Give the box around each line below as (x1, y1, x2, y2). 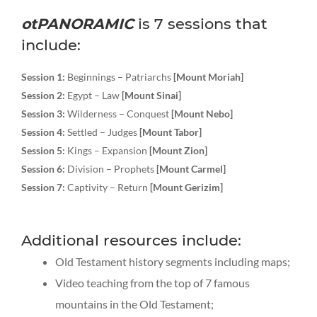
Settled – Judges (65, 126, 139, 139)
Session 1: (21, 71, 65, 83)
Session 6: (21, 163, 65, 175)
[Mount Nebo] (171, 108, 233, 120)
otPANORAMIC (21, 15, 134, 33)
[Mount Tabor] (139, 126, 202, 139)
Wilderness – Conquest (65, 108, 171, 120)
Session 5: (21, 144, 65, 157)
